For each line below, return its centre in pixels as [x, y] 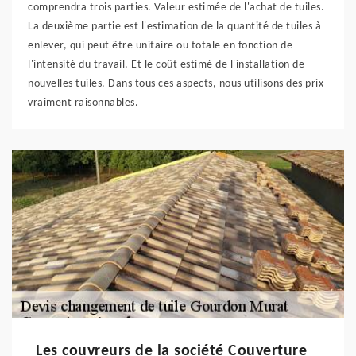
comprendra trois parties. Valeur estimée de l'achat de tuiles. [176, 8]
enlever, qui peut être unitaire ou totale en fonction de [160, 46]
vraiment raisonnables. [83, 103]
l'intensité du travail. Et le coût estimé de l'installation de [166, 65]
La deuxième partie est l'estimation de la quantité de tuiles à [174, 27]
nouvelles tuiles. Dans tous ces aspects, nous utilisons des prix [176, 84]
